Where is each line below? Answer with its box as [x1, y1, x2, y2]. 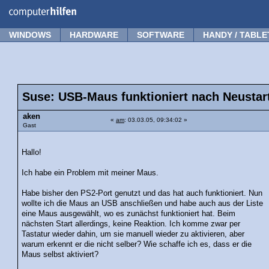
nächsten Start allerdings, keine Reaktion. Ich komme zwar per [22, 219, 241, 228]
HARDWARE [70, 30, 118, 40]
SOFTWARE [137, 30, 184, 40]
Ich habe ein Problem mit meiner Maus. [22, 168, 159, 177]
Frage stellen [211, 4, 259, 12]
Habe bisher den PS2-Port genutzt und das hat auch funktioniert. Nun [22, 189, 263, 198]
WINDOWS [9, 30, 51, 40]
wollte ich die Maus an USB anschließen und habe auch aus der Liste [22, 199, 264, 208]
